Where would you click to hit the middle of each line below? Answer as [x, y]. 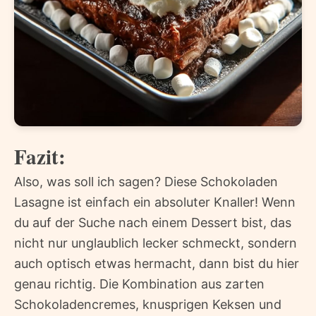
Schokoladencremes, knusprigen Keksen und [148, 305]
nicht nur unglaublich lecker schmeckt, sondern [156, 243]
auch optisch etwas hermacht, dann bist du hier [157, 264]
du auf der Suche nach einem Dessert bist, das [153, 223]
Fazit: [40, 157]
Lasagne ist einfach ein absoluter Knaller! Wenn [155, 202]
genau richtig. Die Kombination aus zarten [139, 284]
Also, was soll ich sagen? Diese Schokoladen [146, 182]
